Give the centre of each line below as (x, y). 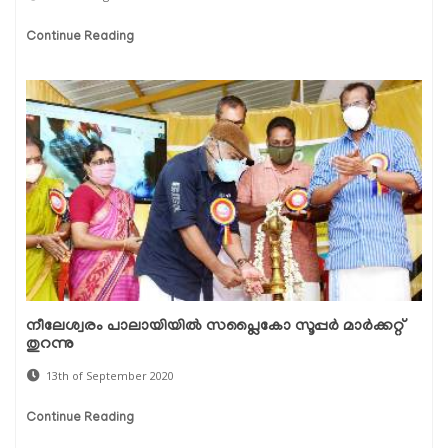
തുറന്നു (50, 345)
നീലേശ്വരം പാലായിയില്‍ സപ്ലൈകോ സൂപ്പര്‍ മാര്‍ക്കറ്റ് (216, 327)
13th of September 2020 (110, 376)
